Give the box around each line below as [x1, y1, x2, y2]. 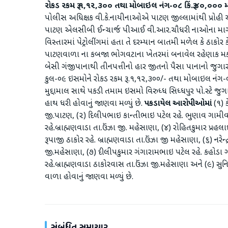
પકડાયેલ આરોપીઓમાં [145, 99, 212, 109]
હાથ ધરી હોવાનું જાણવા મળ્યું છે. [45, 99, 145, 109]
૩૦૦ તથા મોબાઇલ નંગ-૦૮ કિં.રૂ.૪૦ [98, 1, 205, 12]
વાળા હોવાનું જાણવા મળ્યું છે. [45, 172, 133, 183]
